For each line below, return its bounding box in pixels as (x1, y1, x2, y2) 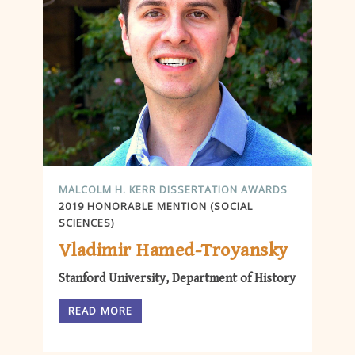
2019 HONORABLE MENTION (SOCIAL (59, 198, 253, 213)
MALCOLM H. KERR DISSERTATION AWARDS (59, 181, 288, 197)
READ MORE (68, 303, 133, 319)
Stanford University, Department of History (59, 271, 296, 287)
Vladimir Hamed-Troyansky (59, 239, 288, 262)
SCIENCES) (59, 215, 114, 230)
